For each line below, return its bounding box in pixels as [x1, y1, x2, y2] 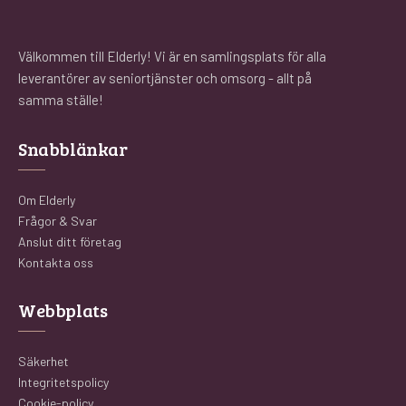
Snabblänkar [18, 136, 128, 161]
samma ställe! [18, 92, 103, 108]
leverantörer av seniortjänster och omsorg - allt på [18, 70, 312, 86]
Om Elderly [18, 192, 75, 208]
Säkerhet [18, 353, 69, 369]
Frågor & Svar [18, 213, 97, 228]
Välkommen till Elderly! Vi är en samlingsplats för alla [18, 48, 326, 64]
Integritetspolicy [18, 374, 109, 390]
